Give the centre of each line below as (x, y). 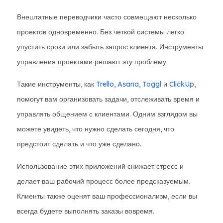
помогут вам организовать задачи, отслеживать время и (108, 99)
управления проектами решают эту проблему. (92, 62)
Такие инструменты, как (56, 84)
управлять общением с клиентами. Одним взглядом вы (107, 114)
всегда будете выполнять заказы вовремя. (86, 211)
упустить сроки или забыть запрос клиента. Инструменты (110, 47)
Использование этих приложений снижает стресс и (100, 166)
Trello (105, 84)
